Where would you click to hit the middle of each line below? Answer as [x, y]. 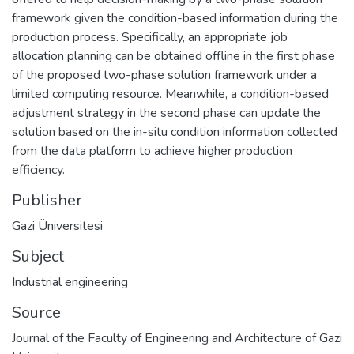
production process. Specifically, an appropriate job [150, 37]
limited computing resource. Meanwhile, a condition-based [170, 94]
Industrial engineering [70, 282]
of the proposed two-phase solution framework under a [164, 75]
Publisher [47, 200]
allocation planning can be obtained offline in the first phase [173, 56]
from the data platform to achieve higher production [152, 151]
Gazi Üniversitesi [57, 226]
